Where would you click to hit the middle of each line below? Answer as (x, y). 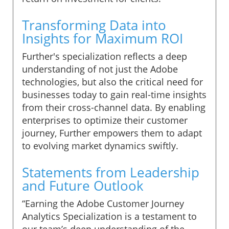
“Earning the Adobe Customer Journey (103, 203)
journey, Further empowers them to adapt (112, 133)
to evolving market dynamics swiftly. (100, 145)
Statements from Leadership (111, 172)
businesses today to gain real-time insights (114, 94)
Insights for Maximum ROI (102, 38)
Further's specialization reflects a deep (105, 56)
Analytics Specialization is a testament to (109, 216)
